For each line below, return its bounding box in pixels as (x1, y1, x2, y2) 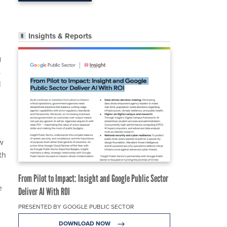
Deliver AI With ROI (18, 185, 70, 198)
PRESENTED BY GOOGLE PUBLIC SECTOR (18, 202, 134, 212)
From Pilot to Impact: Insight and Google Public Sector (18, 172, 168, 185)
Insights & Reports (28, 30, 92, 42)
